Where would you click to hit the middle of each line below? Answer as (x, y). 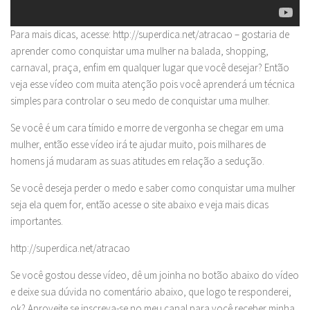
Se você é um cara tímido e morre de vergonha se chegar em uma (147, 128)
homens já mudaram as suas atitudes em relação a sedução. (137, 161)
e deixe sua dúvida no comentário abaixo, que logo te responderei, (151, 292)
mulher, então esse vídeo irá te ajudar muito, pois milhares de (138, 145)
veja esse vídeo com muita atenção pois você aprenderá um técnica (153, 84)
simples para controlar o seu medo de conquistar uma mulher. (140, 101)
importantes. (37, 221)
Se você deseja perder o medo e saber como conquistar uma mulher (153, 188)
